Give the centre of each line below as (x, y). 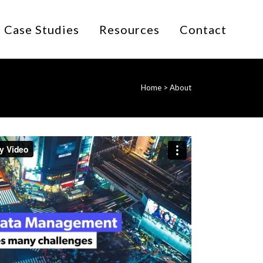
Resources (129, 29)
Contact (203, 29)
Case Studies (42, 29)
